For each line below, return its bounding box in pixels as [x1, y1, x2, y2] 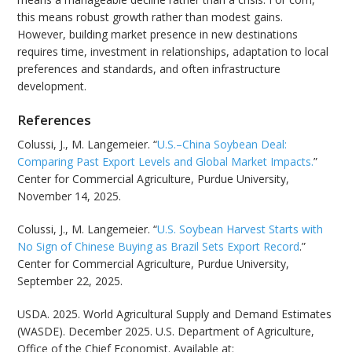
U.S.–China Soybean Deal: [157, 136, 288, 152]
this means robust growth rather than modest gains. [17, 9, 284, 25]
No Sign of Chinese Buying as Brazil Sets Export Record [17, 238, 300, 254]
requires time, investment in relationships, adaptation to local [17, 44, 329, 60]
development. [17, 79, 87, 94]
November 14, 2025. [17, 188, 122, 203]
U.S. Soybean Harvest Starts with [157, 221, 324, 236]
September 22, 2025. [17, 273, 123, 288]
